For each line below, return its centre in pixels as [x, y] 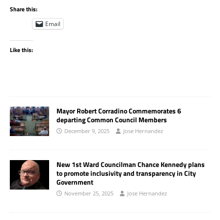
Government [75, 182]
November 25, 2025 [89, 193]
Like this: [21, 50]
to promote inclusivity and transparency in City [126, 173]
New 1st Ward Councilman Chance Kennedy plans [131, 164]
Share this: [24, 9]
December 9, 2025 [87, 131]
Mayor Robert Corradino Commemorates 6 [119, 110]
